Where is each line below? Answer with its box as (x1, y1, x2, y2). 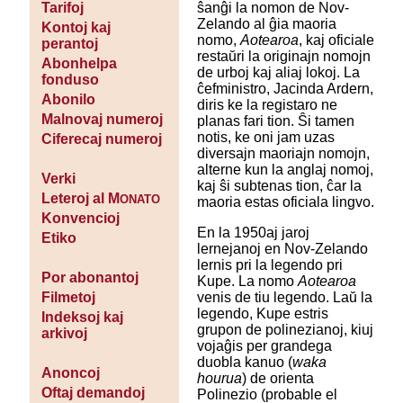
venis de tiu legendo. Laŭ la (196, 290, 372, 306)
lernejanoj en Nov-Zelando (196, 241, 368, 257)
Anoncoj (40, 365, 100, 381)
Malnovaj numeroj (40, 112, 163, 128)
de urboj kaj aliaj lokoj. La (196, 65, 360, 81)
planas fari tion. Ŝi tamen (196, 113, 354, 130)
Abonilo (40, 92, 95, 108)
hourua (196, 371, 242, 387)
